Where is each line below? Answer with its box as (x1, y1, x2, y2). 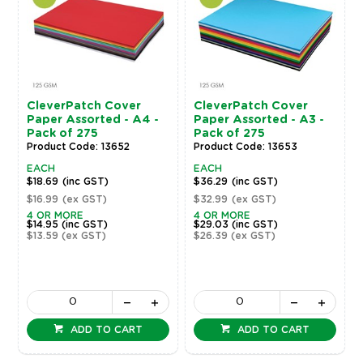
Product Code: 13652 (26, 141, 130, 152)
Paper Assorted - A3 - (194, 113, 325, 126)
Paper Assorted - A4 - (26, 113, 159, 126)
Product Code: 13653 (194, 141, 298, 152)
